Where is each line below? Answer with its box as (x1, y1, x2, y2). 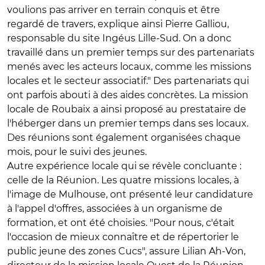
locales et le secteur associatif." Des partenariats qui (7, 75, 249, 86)
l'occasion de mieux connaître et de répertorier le (7, 231, 239, 243)
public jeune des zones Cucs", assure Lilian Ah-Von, (7, 245, 245, 257)
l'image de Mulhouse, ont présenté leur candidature (7, 189, 253, 200)
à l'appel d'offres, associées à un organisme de (7, 203, 222, 214)
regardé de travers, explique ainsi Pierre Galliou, (7, 18, 229, 30)
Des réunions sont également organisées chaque (7, 132, 241, 143)
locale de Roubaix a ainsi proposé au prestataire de (7, 104, 246, 115)
